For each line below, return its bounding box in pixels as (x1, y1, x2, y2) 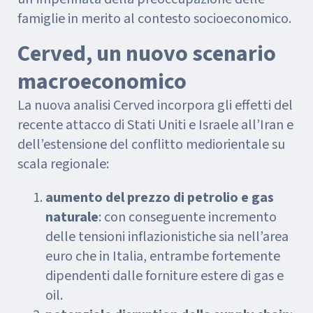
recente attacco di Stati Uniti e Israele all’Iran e (17, 115, 293, 135)
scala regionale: (17, 154, 109, 174)
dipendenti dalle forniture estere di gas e (45, 266, 284, 286)
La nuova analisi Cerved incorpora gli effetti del (17, 96, 293, 115)
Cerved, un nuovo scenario (17, 38, 276, 70)
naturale (45, 208, 99, 227)
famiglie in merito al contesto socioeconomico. (17, 9, 291, 29)
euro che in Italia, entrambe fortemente (45, 247, 280, 266)
